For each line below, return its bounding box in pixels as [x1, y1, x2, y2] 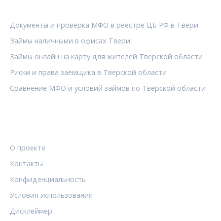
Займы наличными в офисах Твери [10, 36, 130, 45]
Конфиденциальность [10, 174, 86, 184]
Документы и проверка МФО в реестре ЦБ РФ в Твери [10, 20, 198, 30]
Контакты [10, 158, 43, 168]
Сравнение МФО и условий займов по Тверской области [10, 83, 206, 93]
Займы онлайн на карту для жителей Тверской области [10, 51, 203, 61]
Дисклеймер [10, 206, 52, 216]
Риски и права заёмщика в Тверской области [10, 67, 167, 77]
